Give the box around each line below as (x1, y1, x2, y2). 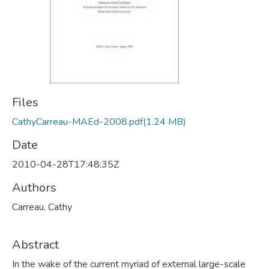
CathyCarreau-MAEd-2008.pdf (12, 115, 143, 128)
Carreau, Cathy (12, 201, 72, 214)
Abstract (12, 237, 59, 253)
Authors (12, 180, 56, 196)
